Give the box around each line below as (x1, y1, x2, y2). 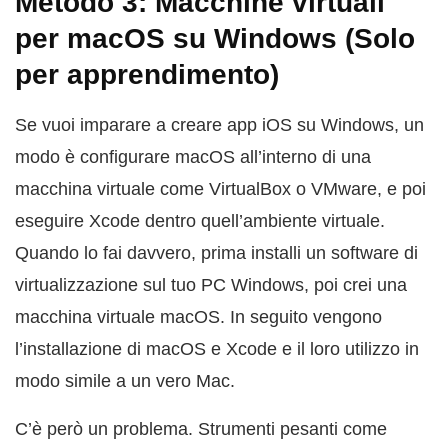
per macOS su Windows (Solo (15, 23, 415, 55)
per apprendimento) (15, 59, 279, 91)
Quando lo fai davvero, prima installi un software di (15, 243, 418, 264)
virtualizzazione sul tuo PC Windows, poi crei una (15, 275, 407, 296)
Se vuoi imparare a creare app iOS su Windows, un (15, 115, 424, 136)
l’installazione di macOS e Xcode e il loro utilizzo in (15, 339, 419, 360)
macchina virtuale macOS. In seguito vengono (15, 307, 382, 328)
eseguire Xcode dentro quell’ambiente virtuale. (15, 211, 385, 232)
